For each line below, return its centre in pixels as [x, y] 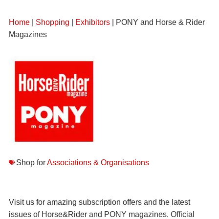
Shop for [32, 162]
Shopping [53, 22]
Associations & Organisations [98, 162]
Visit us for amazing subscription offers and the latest [99, 202]
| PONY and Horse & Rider [157, 22]
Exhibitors [93, 22]
